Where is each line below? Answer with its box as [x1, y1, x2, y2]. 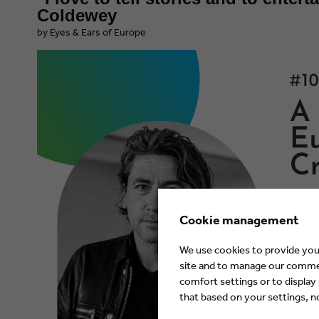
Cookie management [179, 211, 299, 228]
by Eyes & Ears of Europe [37, 25, 146, 38]
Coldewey [37, 5, 117, 25]
